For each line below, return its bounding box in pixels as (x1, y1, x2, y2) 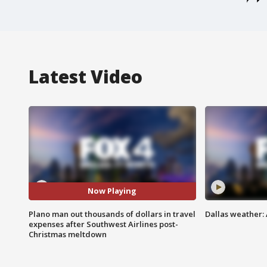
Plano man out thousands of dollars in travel (29, 208, 195, 219)
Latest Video (29, 64, 142, 89)
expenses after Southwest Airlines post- (29, 218, 178, 229)
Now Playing (88, 185, 137, 197)
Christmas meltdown (29, 228, 107, 240)
